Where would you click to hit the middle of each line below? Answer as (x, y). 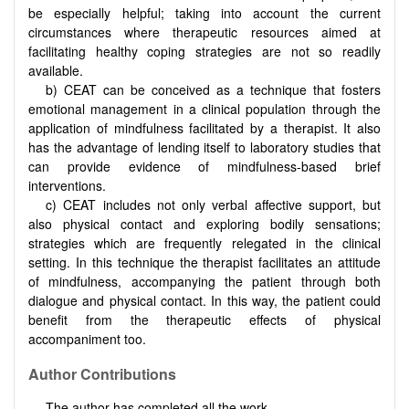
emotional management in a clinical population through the (204, 109)
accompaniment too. (87, 339)
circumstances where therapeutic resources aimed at (204, 32)
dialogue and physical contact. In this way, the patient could (204, 301)
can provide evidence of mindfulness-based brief (204, 167)
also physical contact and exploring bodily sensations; (204, 224)
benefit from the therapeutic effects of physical (204, 320)
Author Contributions (102, 373)
